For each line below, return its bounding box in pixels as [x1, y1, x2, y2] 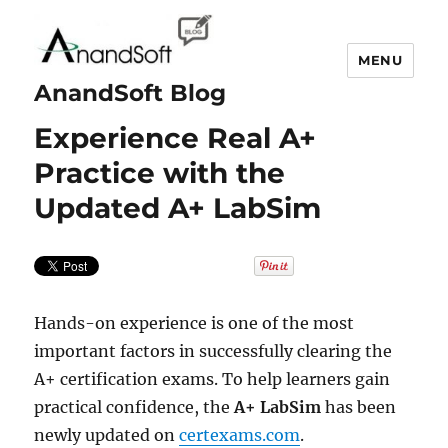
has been [321, 397, 397, 417]
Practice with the [34, 156, 286, 190]
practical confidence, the [34, 397, 235, 417]
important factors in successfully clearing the [34, 341, 393, 361]
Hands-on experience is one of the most [34, 313, 355, 333]
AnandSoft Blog [34, 79, 227, 107]
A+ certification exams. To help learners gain [34, 369, 391, 389]
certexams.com [179, 425, 301, 445]
